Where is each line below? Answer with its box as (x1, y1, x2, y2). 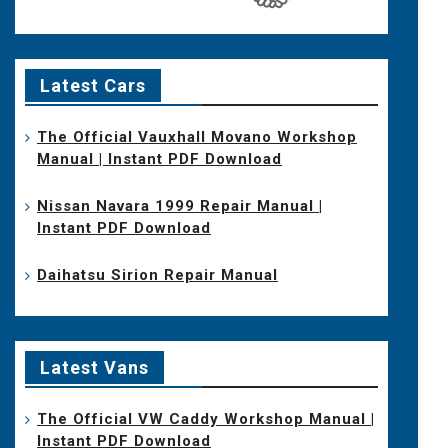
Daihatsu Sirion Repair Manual (37, 265, 279, 284)
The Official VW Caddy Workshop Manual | (37, 409, 376, 428)
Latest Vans (40, 356, 150, 378)
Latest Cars (40, 74, 147, 96)
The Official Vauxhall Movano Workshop (37, 127, 358, 146)
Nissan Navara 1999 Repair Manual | (37, 196, 324, 215)
